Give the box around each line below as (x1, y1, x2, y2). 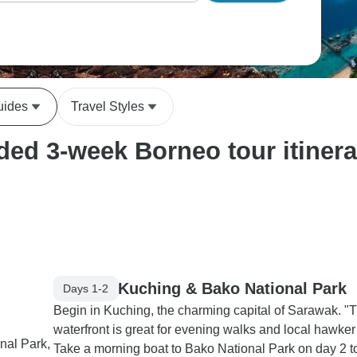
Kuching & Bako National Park (118, 279, 347, 297)
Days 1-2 (63, 281, 108, 295)
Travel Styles (71, 100, 144, 113)
